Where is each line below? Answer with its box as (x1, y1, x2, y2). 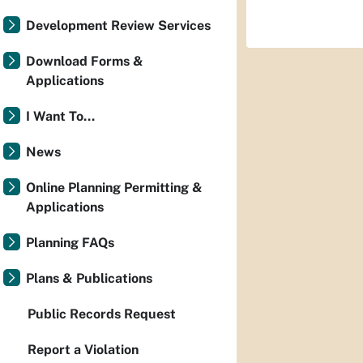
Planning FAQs (26, 235, 114, 250)
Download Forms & (26, 53, 143, 69)
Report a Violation (28, 342, 139, 357)
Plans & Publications (26, 271, 152, 286)
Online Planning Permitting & (26, 180, 203, 195)
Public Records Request (28, 306, 176, 322)
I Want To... (26, 109, 95, 124)
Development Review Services (26, 18, 211, 33)
